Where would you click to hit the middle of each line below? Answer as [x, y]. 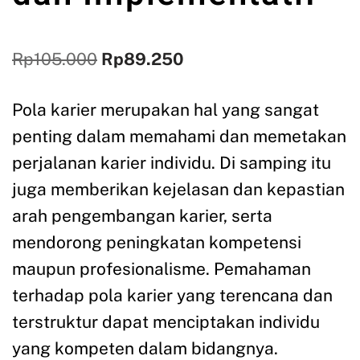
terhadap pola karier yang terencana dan [172, 296]
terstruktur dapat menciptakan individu [166, 322]
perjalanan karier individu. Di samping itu [172, 163]
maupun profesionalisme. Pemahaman [162, 269]
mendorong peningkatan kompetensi [157, 243]
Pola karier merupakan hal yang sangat [166, 110]
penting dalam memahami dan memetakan [179, 137]
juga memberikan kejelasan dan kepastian [178, 190]
